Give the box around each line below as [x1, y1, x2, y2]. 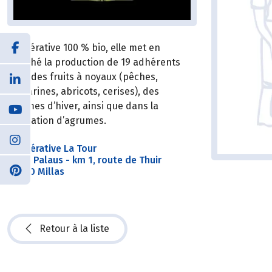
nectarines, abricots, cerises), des [7, 85, 159, 97]
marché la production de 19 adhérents [7, 56, 180, 68]
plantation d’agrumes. [7, 114, 106, 126]
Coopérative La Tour [7, 142, 99, 154]
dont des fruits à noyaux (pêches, [7, 70, 158, 83]
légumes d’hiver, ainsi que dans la [7, 100, 158, 112]
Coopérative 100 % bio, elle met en [7, 41, 160, 53]
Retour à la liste [39, 223, 109, 235]
